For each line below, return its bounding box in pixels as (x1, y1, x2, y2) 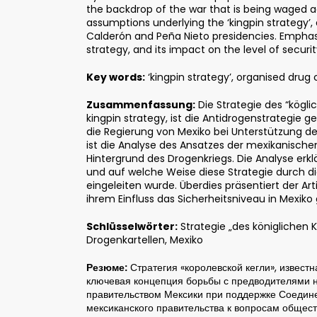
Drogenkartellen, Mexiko (86, 232, 203, 247)
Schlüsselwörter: (86, 219, 178, 234)
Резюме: (86, 260, 127, 275)
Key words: (86, 69, 145, 84)
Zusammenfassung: (86, 97, 195, 112)
